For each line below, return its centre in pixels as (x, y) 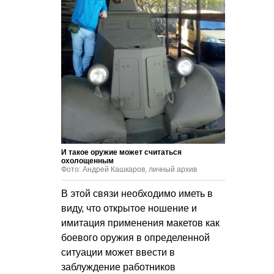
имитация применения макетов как (140, 223)
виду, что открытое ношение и (129, 209)
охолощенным (87, 161)
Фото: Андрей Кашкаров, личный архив (129, 170)
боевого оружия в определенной (135, 238)
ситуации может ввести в (118, 253)
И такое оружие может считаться (121, 153)
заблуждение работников (118, 267)
